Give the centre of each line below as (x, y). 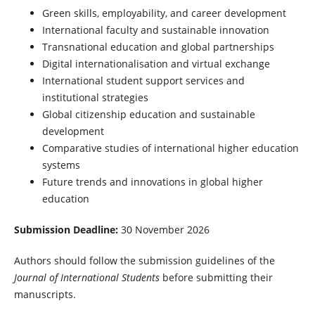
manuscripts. (45, 294)
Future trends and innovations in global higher (152, 181)
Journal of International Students (86, 277)
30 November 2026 (163, 229)
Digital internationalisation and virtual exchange (156, 63)
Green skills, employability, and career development (164, 13)
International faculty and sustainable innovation (155, 30)
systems (61, 165)
